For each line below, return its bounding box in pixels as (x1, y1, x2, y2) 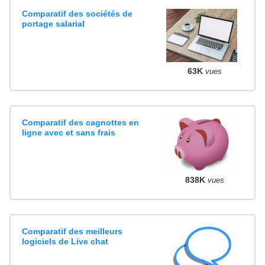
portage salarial (22, 19, 85, 29)
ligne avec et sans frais (22, 127, 116, 137)
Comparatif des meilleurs (22, 226, 123, 236)
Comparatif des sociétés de (22, 9, 133, 19)
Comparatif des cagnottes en (22, 117, 140, 127)
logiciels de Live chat (22, 236, 109, 246)
